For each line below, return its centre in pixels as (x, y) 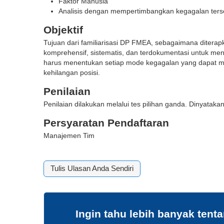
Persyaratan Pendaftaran (106, 123)
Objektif (63, 30)
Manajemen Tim (69, 135)
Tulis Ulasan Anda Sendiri (92, 168)
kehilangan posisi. (72, 72)
